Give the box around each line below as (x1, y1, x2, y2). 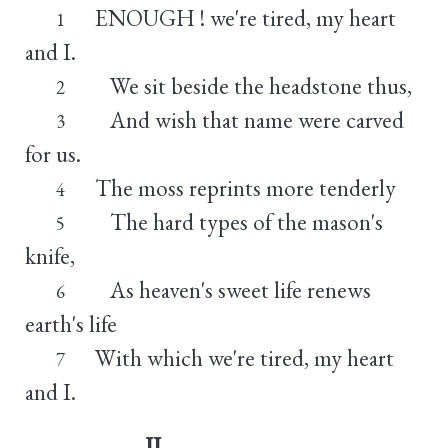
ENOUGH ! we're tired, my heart (94, 2, 396, 33)
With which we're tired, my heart (94, 342, 394, 373)
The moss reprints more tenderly (94, 172, 396, 203)
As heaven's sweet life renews (94, 274, 371, 305)
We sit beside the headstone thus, (94, 70, 412, 101)
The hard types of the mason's (94, 206, 383, 237)
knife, (25, 240, 75, 271)
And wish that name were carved (94, 104, 404, 135)
